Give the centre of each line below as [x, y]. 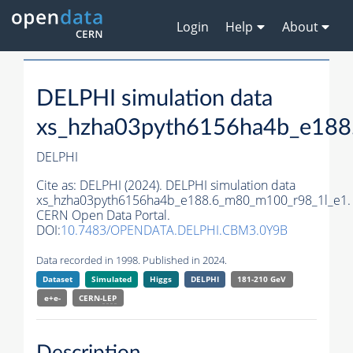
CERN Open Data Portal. [103, 216]
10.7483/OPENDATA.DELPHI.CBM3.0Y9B [174, 230]
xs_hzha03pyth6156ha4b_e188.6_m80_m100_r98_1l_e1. [193, 201]
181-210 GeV [262, 279]
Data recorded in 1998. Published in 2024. [132, 260]
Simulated [111, 279]
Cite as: [58, 186]
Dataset [58, 279]
